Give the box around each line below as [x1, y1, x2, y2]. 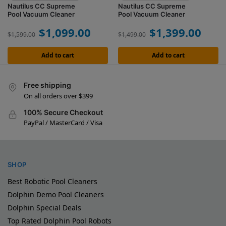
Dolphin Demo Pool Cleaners [8, 189, 104, 199]
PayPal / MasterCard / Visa [24, 118, 102, 127]
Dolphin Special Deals [8, 202, 81, 212]
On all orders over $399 [24, 91, 93, 100]
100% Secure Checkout [24, 107, 103, 117]
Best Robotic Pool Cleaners [8, 176, 97, 186]
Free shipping [24, 81, 71, 90]
